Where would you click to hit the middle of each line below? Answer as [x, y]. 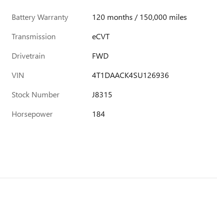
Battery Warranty [40, 17]
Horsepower [32, 114]
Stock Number [36, 94]
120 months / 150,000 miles [140, 17]
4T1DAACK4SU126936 [131, 75]
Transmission [34, 36]
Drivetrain [28, 55]
